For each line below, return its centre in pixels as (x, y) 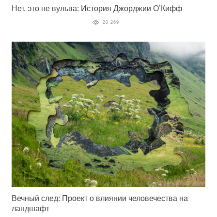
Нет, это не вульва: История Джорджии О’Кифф (97, 9)
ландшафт (31, 209)
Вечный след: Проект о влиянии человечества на (100, 199)
